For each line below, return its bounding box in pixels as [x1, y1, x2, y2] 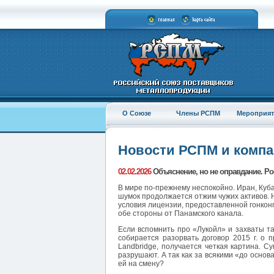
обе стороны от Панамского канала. [118, 209, 243, 218]
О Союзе [122, 109, 151, 117]
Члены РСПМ [176, 109, 220, 117]
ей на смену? [118, 259, 164, 268]
